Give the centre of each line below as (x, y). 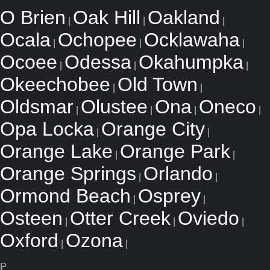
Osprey (169, 196)
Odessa (98, 62)
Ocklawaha (192, 40)
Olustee (114, 107)
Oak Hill (107, 17)
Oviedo (209, 218)
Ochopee (97, 40)
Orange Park (175, 151)
